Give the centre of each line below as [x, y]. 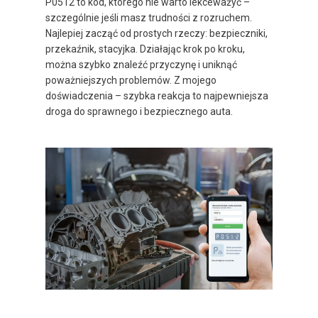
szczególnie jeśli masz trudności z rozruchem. [149, 17]
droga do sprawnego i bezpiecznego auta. [139, 111]
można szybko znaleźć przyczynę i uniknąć [141, 64]
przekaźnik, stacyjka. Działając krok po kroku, [145, 49]
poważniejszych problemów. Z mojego [131, 80]
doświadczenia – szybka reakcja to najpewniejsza [157, 95]
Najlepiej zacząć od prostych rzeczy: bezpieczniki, [157, 33]
